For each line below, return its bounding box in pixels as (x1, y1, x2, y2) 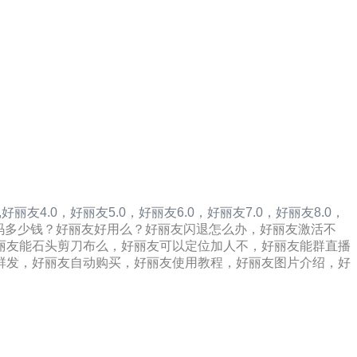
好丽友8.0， (276, 206, 344, 220)
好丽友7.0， (207, 206, 276, 220)
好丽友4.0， (2, 206, 70, 220)
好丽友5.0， (70, 206, 139, 220)
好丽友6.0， (139, 206, 207, 220)
